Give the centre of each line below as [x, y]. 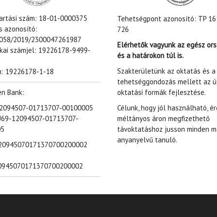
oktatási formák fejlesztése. [162, 93]
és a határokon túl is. [150, 56]
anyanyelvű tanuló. [147, 140]
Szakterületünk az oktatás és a [166, 71]
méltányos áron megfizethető [163, 119]
